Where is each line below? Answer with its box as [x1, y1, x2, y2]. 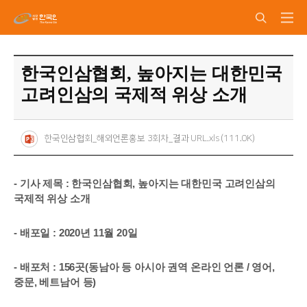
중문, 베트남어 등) [14, 277, 97, 288]
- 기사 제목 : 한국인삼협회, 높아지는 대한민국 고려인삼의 [14, 178, 275, 189]
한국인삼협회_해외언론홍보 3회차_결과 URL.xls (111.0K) [43, 134, 255, 144]
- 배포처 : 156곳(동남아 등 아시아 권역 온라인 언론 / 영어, [14, 262, 275, 273]
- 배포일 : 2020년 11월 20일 [14, 228, 138, 238]
